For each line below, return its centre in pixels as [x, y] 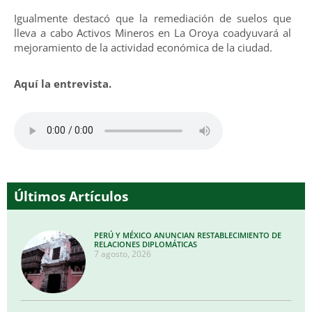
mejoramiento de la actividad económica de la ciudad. [143, 48]
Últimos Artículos [71, 196]
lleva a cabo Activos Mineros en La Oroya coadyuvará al [153, 33]
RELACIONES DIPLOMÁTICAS [146, 244]
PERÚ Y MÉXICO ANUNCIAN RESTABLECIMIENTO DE [188, 235]
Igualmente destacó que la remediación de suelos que [153, 18]
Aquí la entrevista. [63, 83]
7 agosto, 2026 [123, 254]
